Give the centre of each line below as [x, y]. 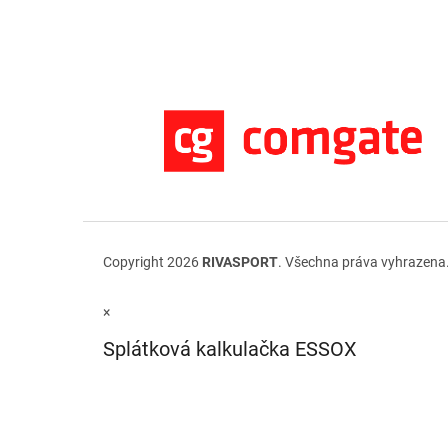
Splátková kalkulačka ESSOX [230, 349]
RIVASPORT [240, 261]
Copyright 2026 [152, 261]
